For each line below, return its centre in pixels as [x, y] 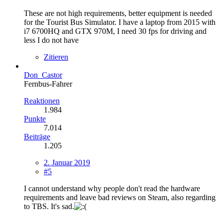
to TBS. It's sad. [49, 206]
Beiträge [37, 136]
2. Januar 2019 [67, 162]
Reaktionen [42, 101]
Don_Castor [43, 75]
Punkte [35, 118]
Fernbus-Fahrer [48, 84]
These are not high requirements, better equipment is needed [118, 13]
